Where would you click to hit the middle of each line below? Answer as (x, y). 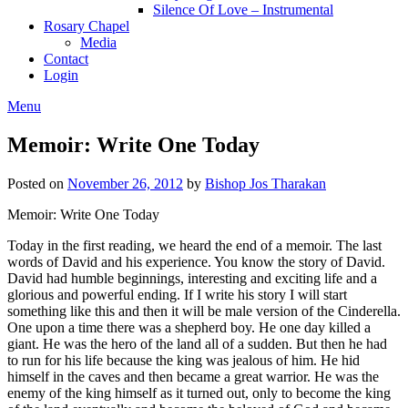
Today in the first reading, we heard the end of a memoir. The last (194, 245)
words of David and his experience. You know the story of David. (196, 261)
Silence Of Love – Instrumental (243, 10)
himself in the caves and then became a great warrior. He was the (193, 376)
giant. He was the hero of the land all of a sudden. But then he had (197, 343)
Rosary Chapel (87, 26)
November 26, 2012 (125, 183)
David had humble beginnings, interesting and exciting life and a (192, 278)
